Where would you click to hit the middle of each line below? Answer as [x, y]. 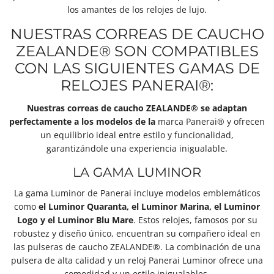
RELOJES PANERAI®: [137, 85]
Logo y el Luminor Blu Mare [75, 220]
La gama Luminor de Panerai [72, 193]
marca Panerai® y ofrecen [210, 121]
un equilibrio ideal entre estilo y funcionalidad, [137, 135]
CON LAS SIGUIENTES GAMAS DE [137, 68]
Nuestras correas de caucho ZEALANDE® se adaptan [137, 108]
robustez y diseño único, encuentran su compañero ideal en [137, 233]
